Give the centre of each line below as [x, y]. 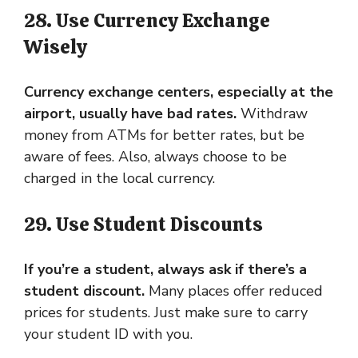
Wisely [56, 46]
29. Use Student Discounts [143, 224]
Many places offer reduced [234, 290]
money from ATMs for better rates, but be [164, 135]
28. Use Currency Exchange [147, 20]
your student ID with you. [108, 334]
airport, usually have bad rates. [130, 113]
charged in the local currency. [119, 178]
